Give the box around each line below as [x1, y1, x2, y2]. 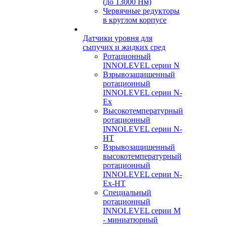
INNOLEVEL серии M [103, 206, 181, 215]
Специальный [103, 188, 151, 197]
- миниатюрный [103, 215, 158, 224]
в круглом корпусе [103, 16, 166, 24]
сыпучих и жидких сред [83, 43, 165, 51]
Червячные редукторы [103, 7, 180, 15]
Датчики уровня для [83, 34, 152, 42]
